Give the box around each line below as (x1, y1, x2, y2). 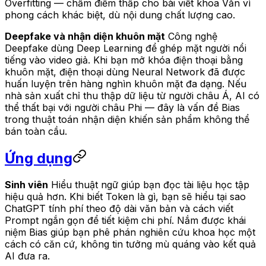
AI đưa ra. (5, 249, 50, 262)
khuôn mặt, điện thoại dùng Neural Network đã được (5, 66, 245, 78)
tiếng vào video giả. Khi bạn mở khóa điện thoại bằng (5, 54, 243, 66)
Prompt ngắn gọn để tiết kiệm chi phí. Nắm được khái (5, 214, 246, 226)
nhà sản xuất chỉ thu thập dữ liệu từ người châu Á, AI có (5, 90, 259, 102)
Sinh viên (5, 178, 48, 191)
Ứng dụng (5, 150, 72, 167)
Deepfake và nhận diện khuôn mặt (5, 30, 165, 43)
